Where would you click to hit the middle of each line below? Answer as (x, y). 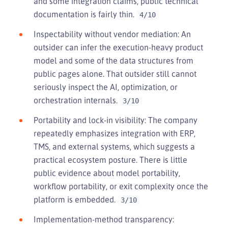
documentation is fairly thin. (85, 14)
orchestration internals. (77, 100)
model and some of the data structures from (113, 60)
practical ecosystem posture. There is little (110, 160)
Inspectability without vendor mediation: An (112, 34)
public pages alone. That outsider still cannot (115, 74)
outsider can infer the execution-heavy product (118, 47)
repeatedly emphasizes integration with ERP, (115, 133)
